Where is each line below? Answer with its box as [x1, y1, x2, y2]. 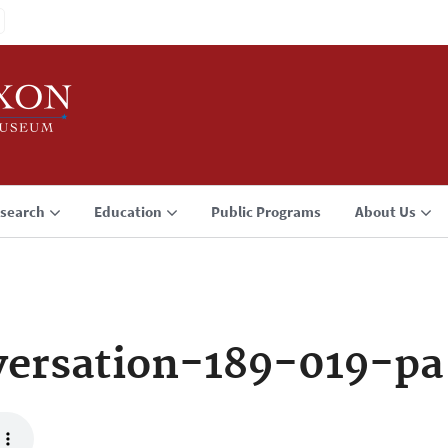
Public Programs [211, 202, 321, 221]
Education [94, 202, 162, 221]
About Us [355, 202, 416, 221]
